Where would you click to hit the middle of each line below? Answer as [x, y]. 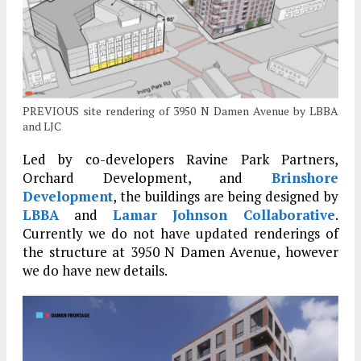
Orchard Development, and [147, 178]
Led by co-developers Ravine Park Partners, [180, 160]
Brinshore [305, 178]
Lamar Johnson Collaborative [224, 215]
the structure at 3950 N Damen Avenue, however [180, 252]
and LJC [42, 127]
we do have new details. [95, 271]
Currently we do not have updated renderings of [180, 234]
